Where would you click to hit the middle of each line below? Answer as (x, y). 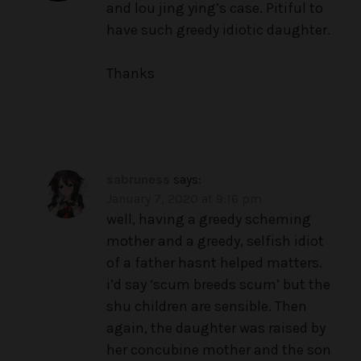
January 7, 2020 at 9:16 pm (184, 199)
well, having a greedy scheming (209, 220)
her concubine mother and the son (219, 350)
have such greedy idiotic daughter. (218, 30)
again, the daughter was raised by (216, 328)
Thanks (131, 74)
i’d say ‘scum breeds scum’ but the (218, 285)
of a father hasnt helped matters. (214, 263)
